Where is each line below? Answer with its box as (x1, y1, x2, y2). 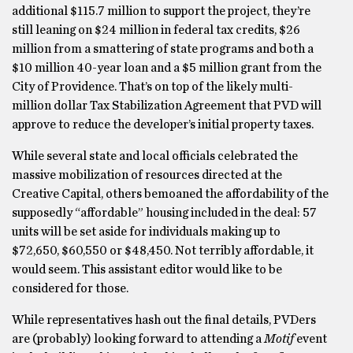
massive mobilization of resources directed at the (12, 169, 282, 181)
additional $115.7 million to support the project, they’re (12, 5, 310, 17)
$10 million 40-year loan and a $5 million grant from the (12, 61, 321, 74)
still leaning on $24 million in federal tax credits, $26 (12, 24, 300, 36)
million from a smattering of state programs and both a (12, 43, 314, 55)
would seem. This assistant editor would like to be (12, 263, 282, 276)
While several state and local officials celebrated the (12, 150, 298, 162)
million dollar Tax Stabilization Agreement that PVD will (12, 99, 321, 112)
